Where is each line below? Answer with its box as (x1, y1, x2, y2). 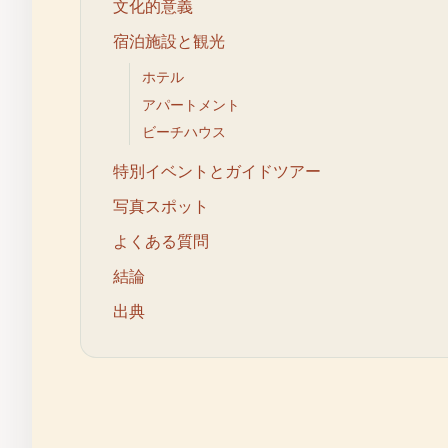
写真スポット (113, 194, 209, 217)
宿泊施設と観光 (113, 30, 225, 53)
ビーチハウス (142, 121, 226, 141)
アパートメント (142, 94, 240, 114)
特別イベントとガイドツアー (113, 159, 321, 182)
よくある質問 (113, 230, 209, 253)
